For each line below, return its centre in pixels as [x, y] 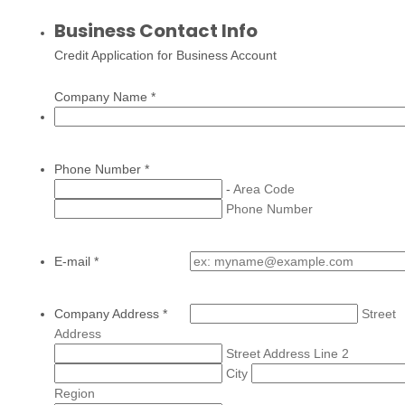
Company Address [108, 314]
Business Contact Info [156, 31]
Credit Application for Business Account [165, 55]
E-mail [74, 261]
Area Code [264, 189]
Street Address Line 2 [287, 353]
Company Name [103, 97]
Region [75, 393]
